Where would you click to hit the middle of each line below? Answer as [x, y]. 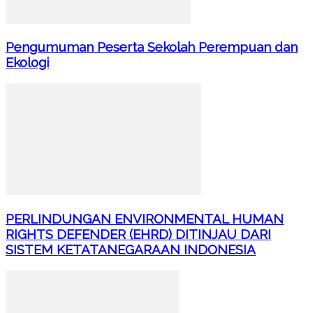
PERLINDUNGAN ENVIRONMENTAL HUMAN [145, 218]
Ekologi [27, 63]
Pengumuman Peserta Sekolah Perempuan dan [152, 47]
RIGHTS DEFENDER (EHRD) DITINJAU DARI [138, 234]
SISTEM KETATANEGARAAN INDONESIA [131, 249]
